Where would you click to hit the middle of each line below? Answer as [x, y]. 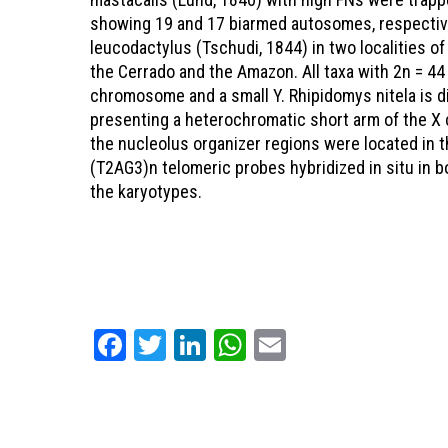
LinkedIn [258, 345]
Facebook [185, 345]
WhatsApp [310, 345]
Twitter [211, 345]
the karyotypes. [146, 191]
